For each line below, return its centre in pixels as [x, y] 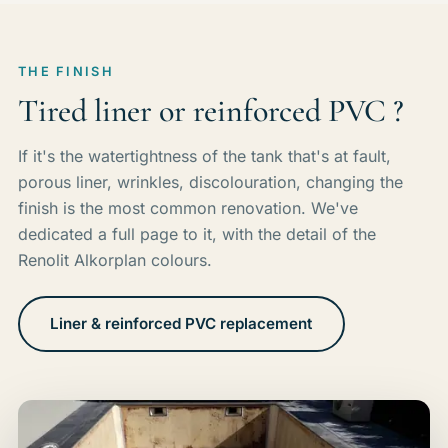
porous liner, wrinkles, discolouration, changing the [210, 182]
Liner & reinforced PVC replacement [181, 324]
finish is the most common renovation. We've [187, 208]
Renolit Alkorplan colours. [114, 260]
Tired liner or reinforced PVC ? [210, 111]
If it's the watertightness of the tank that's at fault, [204, 156]
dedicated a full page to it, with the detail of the [196, 234]
